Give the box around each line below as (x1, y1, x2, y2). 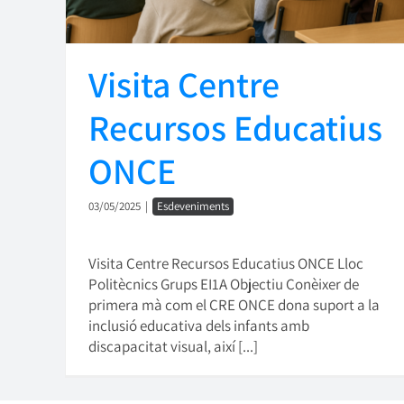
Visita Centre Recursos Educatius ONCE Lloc (88, 253, 363, 274)
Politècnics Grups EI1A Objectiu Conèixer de (88, 274, 359, 295)
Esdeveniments (157, 198, 229, 215)
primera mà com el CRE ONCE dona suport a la (88, 295, 380, 316)
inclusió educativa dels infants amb (88, 316, 309, 336)
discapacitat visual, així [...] (88, 336, 258, 357)
